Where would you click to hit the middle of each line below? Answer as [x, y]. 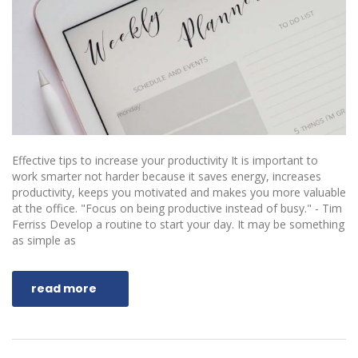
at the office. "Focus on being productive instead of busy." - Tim [177, 208]
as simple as [44, 240]
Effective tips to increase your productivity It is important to [165, 160]
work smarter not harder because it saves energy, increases [167, 176]
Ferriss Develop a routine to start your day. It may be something [178, 224]
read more [64, 288]
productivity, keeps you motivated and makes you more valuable [179, 192]
